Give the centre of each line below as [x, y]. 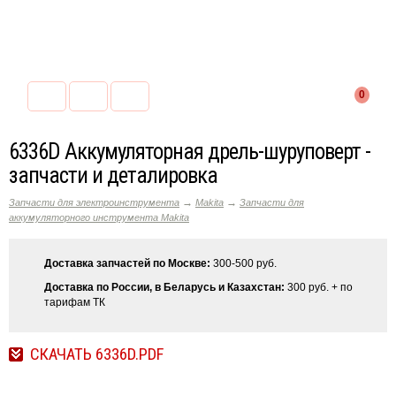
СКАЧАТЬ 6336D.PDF [97, 354]
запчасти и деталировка [113, 175]
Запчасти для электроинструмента [94, 202]
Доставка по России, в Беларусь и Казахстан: [164, 287]
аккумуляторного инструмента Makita [99, 217]
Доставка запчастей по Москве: [127, 263]
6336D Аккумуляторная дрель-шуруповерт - [190, 152]
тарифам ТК [75, 302]
